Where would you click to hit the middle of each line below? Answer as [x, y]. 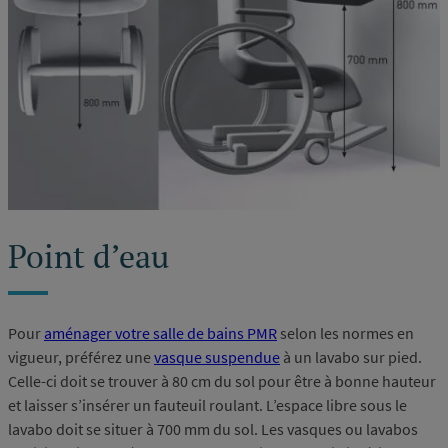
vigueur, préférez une [81, 357]
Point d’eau [88, 255]
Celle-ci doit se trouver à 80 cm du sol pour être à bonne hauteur [222, 381]
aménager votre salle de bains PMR [160, 333]
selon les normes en [345, 333]
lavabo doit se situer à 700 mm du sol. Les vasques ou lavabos [213, 429]
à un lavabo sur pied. [351, 357]
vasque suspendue [217, 357]
